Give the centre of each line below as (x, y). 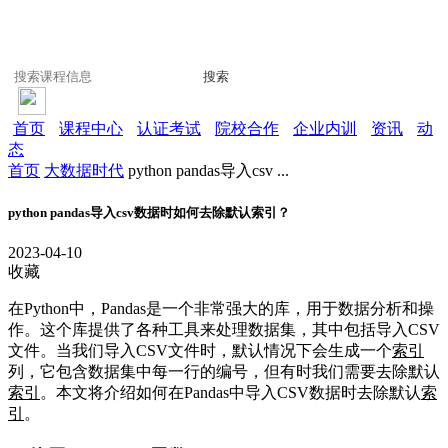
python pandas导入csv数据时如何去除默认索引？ (149, 212)
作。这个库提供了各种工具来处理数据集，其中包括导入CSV (224, 330)
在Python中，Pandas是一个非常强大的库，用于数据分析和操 (221, 309)
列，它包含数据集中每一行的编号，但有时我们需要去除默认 (224, 372)
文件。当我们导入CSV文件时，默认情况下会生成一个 (200, 351)
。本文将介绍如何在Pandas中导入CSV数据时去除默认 (230, 393)
